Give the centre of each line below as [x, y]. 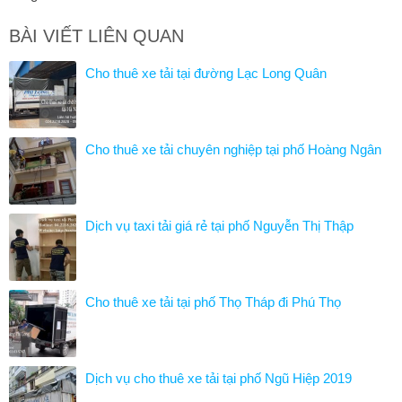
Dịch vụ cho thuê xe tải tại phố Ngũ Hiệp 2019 [218, 378]
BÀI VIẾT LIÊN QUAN [96, 35]
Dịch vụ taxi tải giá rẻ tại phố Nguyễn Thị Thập [219, 225]
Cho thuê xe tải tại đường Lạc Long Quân [206, 73]
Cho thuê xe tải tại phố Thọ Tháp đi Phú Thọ [213, 301]
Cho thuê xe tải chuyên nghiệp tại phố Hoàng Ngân [233, 149]
